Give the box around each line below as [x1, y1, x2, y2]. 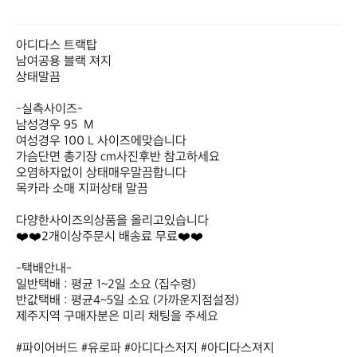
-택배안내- [16, 261, 72, 277]
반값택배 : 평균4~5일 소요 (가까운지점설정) [16, 293, 242, 308]
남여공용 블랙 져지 [16, 54, 115, 69]
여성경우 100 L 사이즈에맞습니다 [16, 134, 190, 149]
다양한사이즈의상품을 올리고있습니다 [16, 214, 209, 229]
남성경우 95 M [16, 118, 94, 133]
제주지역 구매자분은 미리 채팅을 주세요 [16, 309, 218, 324]
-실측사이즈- [16, 102, 86, 117]
